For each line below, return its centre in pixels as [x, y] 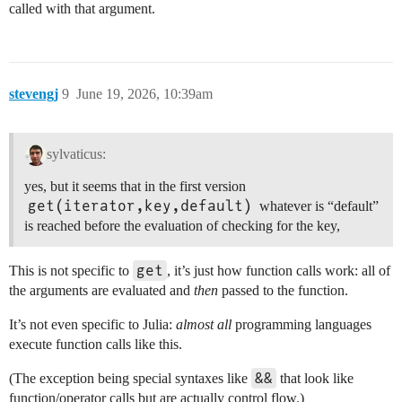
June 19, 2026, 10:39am [144, 94]
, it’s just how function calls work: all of [279, 271]
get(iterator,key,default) [140, 206]
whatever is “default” [317, 206]
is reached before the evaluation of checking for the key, [182, 226]
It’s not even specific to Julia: [92, 325]
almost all [204, 325]
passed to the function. [283, 291]
